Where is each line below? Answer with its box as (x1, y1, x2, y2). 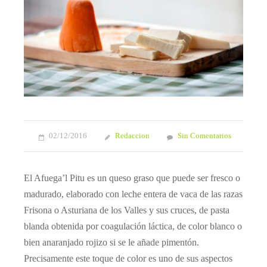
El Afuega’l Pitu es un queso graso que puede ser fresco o (24, 173, 240, 184)
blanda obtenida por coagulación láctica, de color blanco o (24, 221, 242, 232)
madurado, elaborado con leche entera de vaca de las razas (24, 189, 243, 200)
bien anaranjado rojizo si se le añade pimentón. (24, 237, 199, 248)
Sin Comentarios (178, 132, 231, 141)
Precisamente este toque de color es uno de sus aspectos (24, 253, 232, 264)
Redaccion (115, 132, 150, 141)
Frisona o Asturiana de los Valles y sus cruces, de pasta (24, 205, 229, 216)
